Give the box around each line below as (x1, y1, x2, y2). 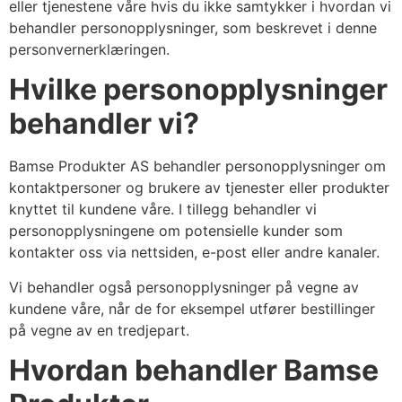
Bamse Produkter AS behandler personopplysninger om (9, 157, 386, 176)
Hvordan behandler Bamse (9, 353, 379, 389)
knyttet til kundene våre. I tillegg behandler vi (9, 200, 317, 219)
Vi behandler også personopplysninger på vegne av (9, 277, 359, 296)
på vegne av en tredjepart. (9, 320, 189, 339)
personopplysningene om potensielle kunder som (9, 222, 343, 240)
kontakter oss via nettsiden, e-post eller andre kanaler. (9, 243, 384, 262)
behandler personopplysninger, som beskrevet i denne (9, 18, 377, 37)
